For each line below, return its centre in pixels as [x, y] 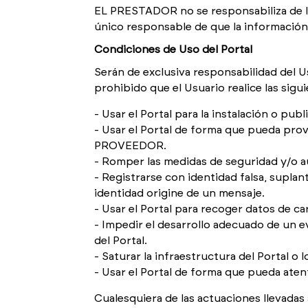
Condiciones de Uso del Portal [173, 49]
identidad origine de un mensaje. [179, 193]
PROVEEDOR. [130, 146]
